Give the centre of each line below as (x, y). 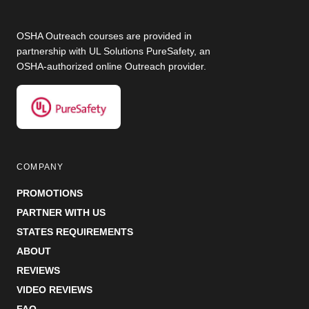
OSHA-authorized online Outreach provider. (111, 67)
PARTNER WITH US (61, 213)
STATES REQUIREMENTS (75, 232)
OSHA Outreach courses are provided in (104, 36)
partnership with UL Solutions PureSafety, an (113, 51)
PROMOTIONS (50, 193)
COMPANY (40, 167)
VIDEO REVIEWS (54, 290)
